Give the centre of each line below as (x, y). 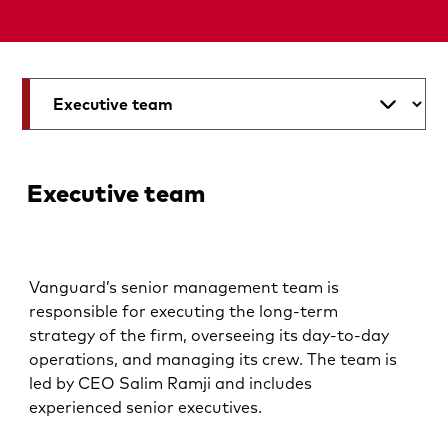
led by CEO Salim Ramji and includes (171, 383)
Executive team (115, 192)
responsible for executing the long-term (184, 311)
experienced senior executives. (146, 407)
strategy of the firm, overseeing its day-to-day (209, 335)
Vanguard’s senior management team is (184, 287)
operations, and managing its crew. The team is (213, 359)
